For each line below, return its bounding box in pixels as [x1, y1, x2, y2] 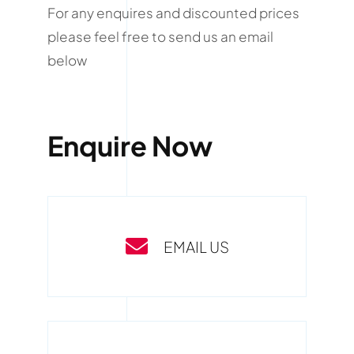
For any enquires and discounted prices [47, 3, 299, 21]
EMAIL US [163, 236, 229, 256]
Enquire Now [47, 128, 213, 163]
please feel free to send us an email [47, 27, 273, 45]
